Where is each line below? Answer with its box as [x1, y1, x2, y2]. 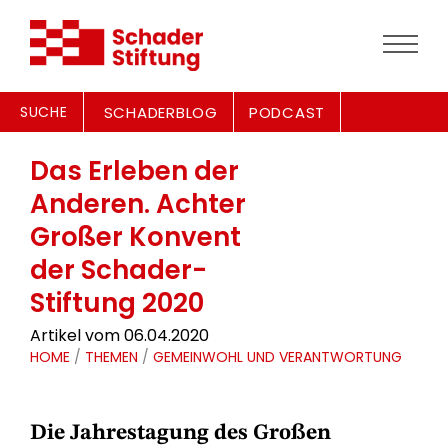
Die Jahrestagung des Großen [30, 422, 331, 444]
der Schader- [30, 252, 207, 288]
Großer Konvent [30, 219, 241, 255]
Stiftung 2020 [30, 285, 204, 321]
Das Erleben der [30, 153, 239, 189]
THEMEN [85, 347, 138, 367]
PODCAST [248, 102, 325, 123]
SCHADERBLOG [103, 102, 218, 123]
